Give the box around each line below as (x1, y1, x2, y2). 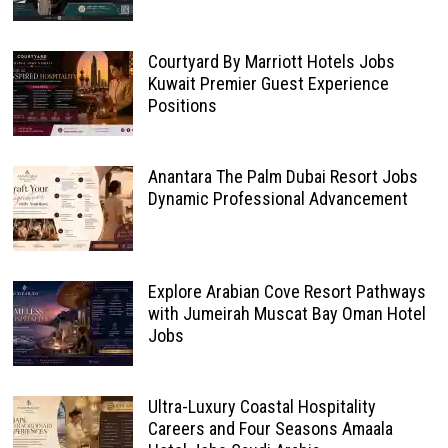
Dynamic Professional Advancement (147, 187, 408, 209)
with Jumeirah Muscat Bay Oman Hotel (147, 302, 426, 324)
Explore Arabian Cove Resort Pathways (147, 280, 426, 302)
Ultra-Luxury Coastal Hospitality (147, 395, 376, 417)
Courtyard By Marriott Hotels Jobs (147, 50, 395, 72)
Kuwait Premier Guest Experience (147, 72, 389, 94)
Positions (147, 94, 217, 116)
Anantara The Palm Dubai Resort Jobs (147, 165, 418, 187)
